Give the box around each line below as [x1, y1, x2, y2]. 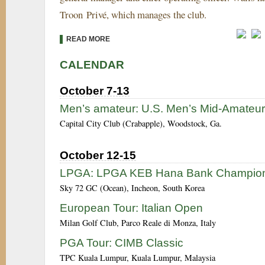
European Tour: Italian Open [60, 201, 203, 214]
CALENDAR [60, 58, 124, 71]
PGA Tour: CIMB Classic [60, 236, 183, 249]
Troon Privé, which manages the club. [60, 7, 206, 21]
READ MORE [63, 34, 110, 43]
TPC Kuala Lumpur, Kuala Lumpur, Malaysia [60, 251, 215, 263]
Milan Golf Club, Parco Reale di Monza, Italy [60, 216, 216, 228]
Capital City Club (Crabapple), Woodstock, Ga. [60, 117, 222, 129]
